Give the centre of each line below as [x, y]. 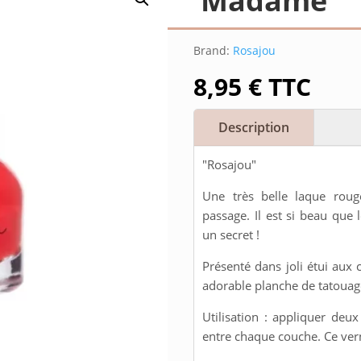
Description [254, 128]
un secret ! [231, 235]
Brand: [212, 50]
